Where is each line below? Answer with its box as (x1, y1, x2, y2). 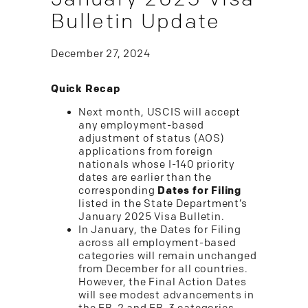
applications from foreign (78, 145, 214, 158)
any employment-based (78, 119, 205, 132)
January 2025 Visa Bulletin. (78, 210, 225, 223)
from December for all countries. (78, 263, 248, 276)
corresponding (78, 184, 158, 197)
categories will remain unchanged (78, 250, 257, 263)
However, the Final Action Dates (78, 276, 247, 289)
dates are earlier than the (78, 171, 212, 184)
